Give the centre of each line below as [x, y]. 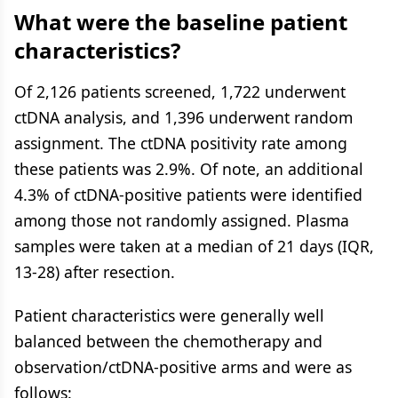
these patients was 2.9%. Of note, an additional [189, 169]
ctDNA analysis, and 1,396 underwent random [183, 117]
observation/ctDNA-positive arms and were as [183, 367]
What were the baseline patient [181, 22]
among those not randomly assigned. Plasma [182, 220]
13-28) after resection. [95, 272]
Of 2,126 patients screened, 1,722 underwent [180, 92]
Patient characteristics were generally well [169, 315]
